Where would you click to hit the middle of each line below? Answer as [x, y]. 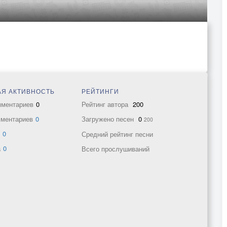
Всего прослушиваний [115, 149]
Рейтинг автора [106, 104]
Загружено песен [108, 119]
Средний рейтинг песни [117, 134]
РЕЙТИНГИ [100, 91]
